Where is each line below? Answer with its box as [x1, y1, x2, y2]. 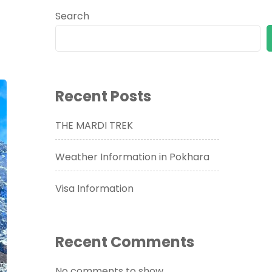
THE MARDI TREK [55, 118, 133, 132]
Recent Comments [55, 231, 194, 252]
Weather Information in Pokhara [55, 149, 209, 164]
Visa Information [55, 181, 134, 195]
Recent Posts [55, 86, 151, 106]
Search [55, 8, 89, 23]
